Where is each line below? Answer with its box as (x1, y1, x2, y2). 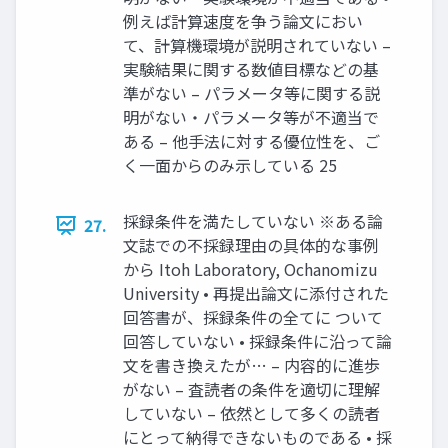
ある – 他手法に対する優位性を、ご (123, 129, 380, 153)
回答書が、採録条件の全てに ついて (123, 305, 383, 329)
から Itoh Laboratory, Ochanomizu (123, 257, 378, 281)
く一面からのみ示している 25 (123, 153, 337, 177)
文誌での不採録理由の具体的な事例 (123, 233, 379, 257)
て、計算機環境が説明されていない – (123, 33, 391, 57)
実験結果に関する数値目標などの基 (123, 57, 379, 81)
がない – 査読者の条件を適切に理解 (123, 377, 380, 401)
